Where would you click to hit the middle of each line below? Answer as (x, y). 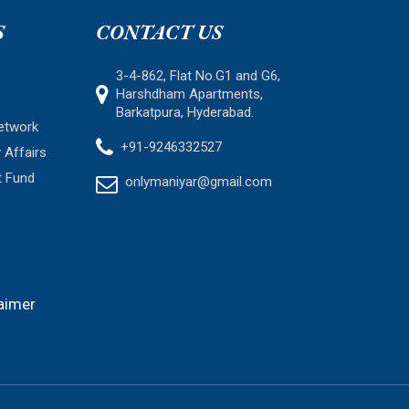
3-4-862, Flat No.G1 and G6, (198, 76)
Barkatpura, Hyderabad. (184, 112)
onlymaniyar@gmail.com (198, 182)
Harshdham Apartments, (189, 94)
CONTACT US (159, 32)
